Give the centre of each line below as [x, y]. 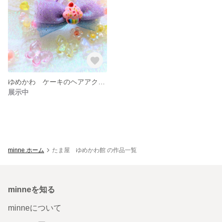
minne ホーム [26, 150]
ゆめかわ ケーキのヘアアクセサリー [102, 82]
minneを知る [31, 189]
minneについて [35, 208]
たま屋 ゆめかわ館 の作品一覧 [94, 150]
